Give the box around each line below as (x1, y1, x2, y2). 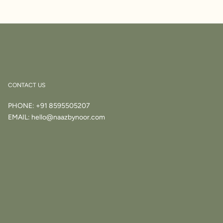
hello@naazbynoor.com (31, 112, 105, 121)
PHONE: (8, 101, 36, 110)
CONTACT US (8, 81, 45, 89)
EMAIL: (8, 112, 31, 121)
